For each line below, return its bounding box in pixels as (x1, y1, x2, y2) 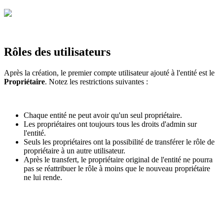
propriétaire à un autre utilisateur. (24, 146, 127, 155)
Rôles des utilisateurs (4, 45, 110, 58)
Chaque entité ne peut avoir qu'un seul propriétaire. (24, 110, 184, 119)
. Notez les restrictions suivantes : (45, 77, 150, 86)
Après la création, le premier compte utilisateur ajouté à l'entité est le (4, 68, 215, 77)
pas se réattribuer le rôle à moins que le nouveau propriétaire (24, 164, 210, 173)
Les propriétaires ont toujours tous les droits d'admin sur (24, 119, 197, 128)
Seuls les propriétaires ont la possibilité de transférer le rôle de (24, 137, 215, 146)
